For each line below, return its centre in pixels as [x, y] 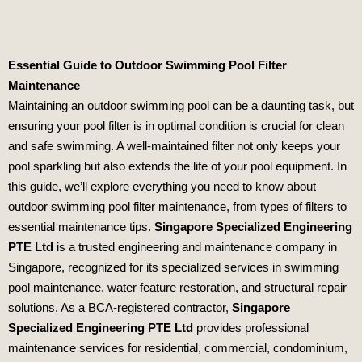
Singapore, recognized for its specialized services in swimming [173, 267]
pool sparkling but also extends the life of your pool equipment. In [177, 166]
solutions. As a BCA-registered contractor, [120, 307]
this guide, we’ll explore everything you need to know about [162, 186]
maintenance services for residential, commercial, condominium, [178, 347]
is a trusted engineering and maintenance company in [197, 246]
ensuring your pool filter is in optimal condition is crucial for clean [176, 125]
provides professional [251, 327]
